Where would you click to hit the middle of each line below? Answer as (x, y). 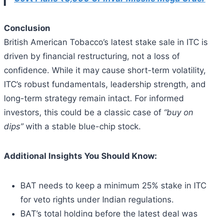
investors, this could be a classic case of (84, 112)
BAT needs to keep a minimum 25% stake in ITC (113, 185)
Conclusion (27, 28)
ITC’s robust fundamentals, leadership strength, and (105, 84)
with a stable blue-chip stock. (82, 126)
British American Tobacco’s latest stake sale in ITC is (106, 42)
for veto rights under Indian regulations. (97, 199)
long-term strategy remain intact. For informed (94, 98)
